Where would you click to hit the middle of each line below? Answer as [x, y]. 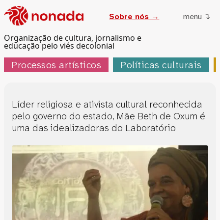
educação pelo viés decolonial [59, 45]
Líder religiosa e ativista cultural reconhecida [107, 104]
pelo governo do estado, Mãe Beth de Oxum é [109, 116]
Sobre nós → [134, 17]
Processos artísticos [56, 65]
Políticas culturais [161, 65]
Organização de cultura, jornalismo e [73, 38]
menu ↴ [197, 17]
